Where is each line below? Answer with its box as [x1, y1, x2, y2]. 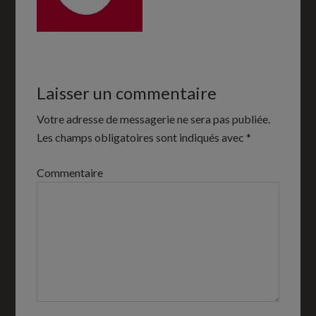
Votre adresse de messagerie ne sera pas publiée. [37, 112, 271, 126]
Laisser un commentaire [37, 83, 217, 103]
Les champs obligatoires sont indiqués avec [37, 130, 247, 144]
